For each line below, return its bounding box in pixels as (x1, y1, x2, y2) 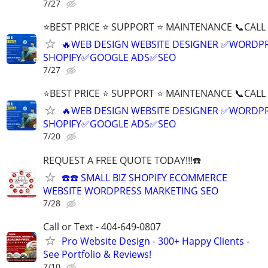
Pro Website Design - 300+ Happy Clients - (62, 234, 249, 248)
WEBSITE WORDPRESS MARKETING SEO (43, 184, 218, 197)
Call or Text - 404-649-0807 (43, 220, 161, 233)
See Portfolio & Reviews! (43, 247, 151, 261)
